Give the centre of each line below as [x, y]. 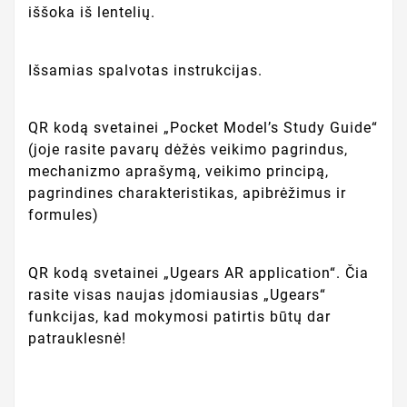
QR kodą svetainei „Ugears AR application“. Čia [199, 273]
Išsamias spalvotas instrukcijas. [145, 70]
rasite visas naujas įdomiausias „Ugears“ [177, 294]
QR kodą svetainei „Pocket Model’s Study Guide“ [203, 128]
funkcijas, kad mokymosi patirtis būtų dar [179, 316]
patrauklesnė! [77, 338]
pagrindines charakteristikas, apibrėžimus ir [187, 194]
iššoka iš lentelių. [92, 12]
